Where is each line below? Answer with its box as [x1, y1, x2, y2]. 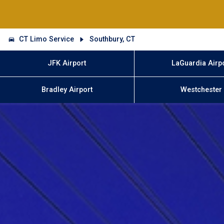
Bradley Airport [41, 85, 92, 94]
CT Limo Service [19, 34, 74, 43]
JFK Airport [47, 58, 86, 67]
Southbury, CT [89, 34, 135, 43]
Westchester [180, 85, 222, 94]
